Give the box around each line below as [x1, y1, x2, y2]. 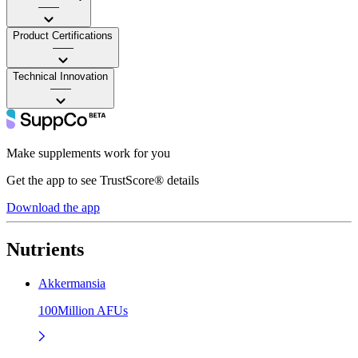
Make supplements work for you [6, 145, 170, 160]
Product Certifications [13, 29, 113, 42]
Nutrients [6, 238, 84, 260]
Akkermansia [38, 276, 105, 290]
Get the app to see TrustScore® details [6, 173, 199, 187]
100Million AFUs [38, 303, 128, 317]
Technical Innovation [13, 70, 108, 82]
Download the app [6, 200, 100, 214]
